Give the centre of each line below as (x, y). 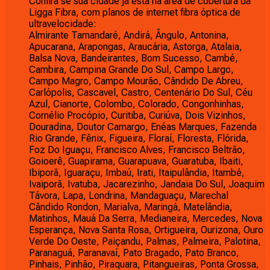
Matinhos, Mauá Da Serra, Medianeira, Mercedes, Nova (146, 218)
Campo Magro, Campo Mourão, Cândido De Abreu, (136, 81)
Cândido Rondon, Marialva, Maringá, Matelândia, (131, 207)
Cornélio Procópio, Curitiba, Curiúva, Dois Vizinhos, (137, 115)
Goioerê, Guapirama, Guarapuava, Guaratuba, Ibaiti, (136, 161)
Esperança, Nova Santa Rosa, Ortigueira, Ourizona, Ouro (146, 230)
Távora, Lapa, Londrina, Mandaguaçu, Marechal (129, 195)
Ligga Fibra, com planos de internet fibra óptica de (135, 12)
